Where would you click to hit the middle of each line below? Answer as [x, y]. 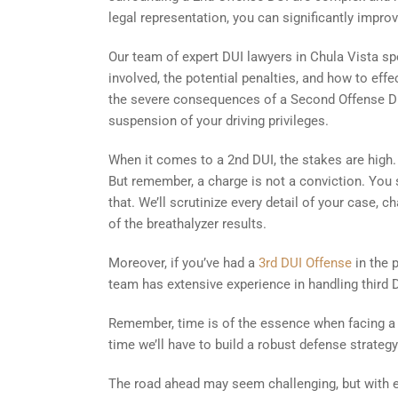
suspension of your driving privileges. [219, 121]
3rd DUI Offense [305, 263]
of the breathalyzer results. [187, 224]
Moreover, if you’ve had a [183, 263]
